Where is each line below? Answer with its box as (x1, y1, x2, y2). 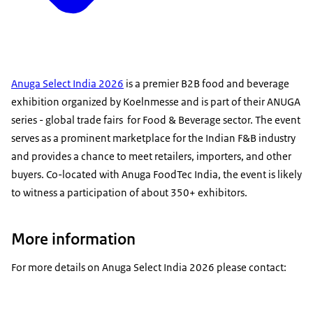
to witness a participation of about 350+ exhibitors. (11, 185, 247, 199)
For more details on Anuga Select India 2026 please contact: (11, 260, 286, 274)
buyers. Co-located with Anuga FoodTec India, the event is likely (11, 167, 302, 181)
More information (11, 228, 136, 249)
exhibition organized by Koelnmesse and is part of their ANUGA (11, 94, 300, 108)
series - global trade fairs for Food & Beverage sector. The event (11, 112, 300, 126)
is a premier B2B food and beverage (124, 76, 289, 90)
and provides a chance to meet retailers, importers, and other (11, 149, 291, 163)
